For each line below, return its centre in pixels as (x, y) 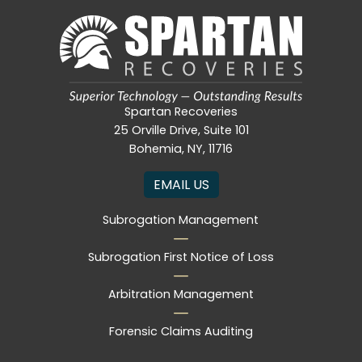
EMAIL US (181, 184)
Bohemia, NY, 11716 (181, 148)
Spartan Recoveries (181, 111)
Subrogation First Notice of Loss (181, 257)
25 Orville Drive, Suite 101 (181, 130)
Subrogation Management (181, 219)
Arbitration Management (181, 294)
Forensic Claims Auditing (181, 331)
